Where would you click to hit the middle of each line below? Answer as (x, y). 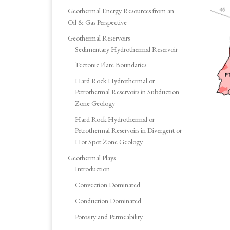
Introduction (93, 169)
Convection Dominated (108, 185)
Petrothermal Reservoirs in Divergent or (129, 131)
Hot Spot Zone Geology (109, 142)
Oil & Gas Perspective (97, 22)
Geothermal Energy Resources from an (121, 11)
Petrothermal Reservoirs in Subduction (127, 92)
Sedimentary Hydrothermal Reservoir (127, 49)
